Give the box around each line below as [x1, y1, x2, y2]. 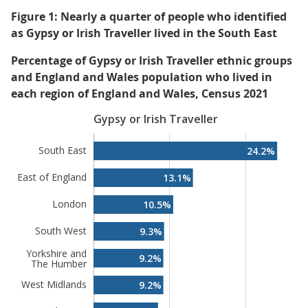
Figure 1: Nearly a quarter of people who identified [11, 9, 287, 24]
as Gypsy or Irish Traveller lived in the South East [11, 25, 277, 41]
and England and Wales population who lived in [11, 69, 272, 85]
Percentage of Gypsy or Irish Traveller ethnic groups [11, 53, 292, 68]
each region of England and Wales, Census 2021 [11, 86, 268, 101]
